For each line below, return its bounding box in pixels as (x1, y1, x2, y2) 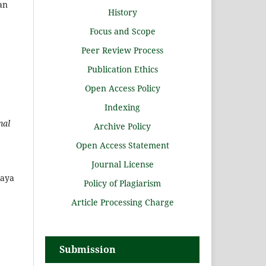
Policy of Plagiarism (84, 178, 161, 189)
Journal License (91, 159, 154, 170)
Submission (59, 243, 116, 256)
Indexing (104, 102, 140, 113)
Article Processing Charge (71, 197, 174, 208)
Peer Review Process (81, 45, 163, 56)
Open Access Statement (75, 140, 169, 151)
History (107, 7, 137, 18)
